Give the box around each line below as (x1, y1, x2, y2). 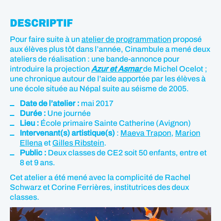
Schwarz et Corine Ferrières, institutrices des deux (10, 183, 189, 191)
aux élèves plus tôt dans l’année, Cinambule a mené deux (10, 45, 210, 53)
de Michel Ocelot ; (143, 65, 207, 73)
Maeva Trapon (120, 129, 171, 137)
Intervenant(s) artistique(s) (20, 129, 115, 137)
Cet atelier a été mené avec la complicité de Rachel (10, 173, 190, 182)
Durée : (20, 109, 46, 117)
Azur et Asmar (91, 65, 142, 73)
